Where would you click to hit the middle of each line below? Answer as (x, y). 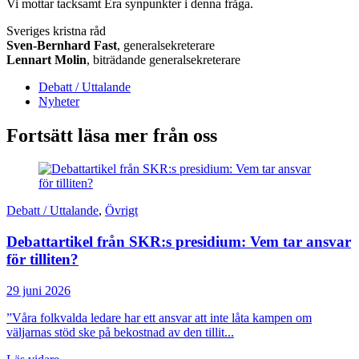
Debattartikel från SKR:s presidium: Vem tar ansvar (179, 242)
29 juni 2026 (38, 290)
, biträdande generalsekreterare (163, 59)
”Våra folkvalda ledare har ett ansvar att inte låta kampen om (159, 317)
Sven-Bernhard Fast (62, 45)
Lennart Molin (46, 59)
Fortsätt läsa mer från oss (112, 135)
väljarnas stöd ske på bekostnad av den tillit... (120, 332)
